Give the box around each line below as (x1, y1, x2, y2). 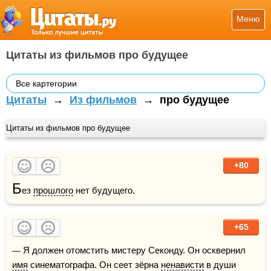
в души (204, 260, 236, 270)
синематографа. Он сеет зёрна (28, 260, 161, 270)
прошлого (33, 185, 73, 195)
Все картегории (16, 79, 77, 88)
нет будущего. (73, 185, 135, 195)
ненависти (161, 260, 204, 270)
